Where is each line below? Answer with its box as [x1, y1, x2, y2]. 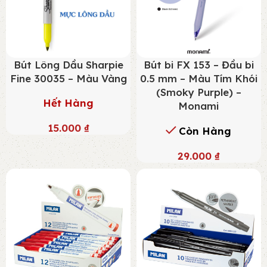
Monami [178, 99, 219, 112]
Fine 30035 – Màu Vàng [10, 72, 127, 85]
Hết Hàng [43, 96, 94, 109]
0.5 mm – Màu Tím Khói [139, 72, 257, 85]
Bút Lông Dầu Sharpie [13, 58, 123, 71]
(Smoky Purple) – [156, 85, 241, 98]
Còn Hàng [179, 124, 232, 137]
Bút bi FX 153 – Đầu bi [143, 58, 254, 71]
